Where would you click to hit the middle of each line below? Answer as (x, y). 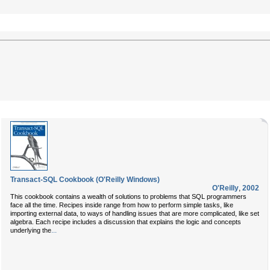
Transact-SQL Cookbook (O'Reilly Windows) (85, 180)
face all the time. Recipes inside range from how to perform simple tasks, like (122, 205)
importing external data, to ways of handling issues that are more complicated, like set (135, 213)
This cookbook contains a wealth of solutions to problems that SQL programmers (128, 196)
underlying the (31, 230)
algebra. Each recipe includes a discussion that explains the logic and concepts (126, 222)
